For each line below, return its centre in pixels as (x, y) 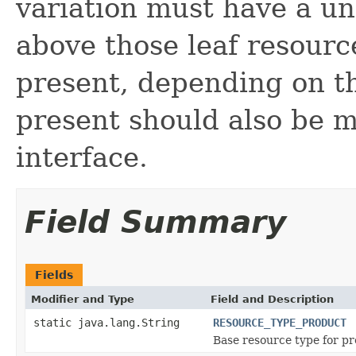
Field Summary (155, 222)
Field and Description (272, 299)
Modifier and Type (83, 299)
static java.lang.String (106, 322)
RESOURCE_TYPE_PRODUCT (280, 322)
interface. (82, 157)
